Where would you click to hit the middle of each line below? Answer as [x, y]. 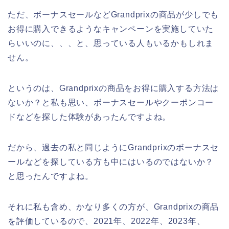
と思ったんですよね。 [51, 176]
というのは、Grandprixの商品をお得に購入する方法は [113, 88]
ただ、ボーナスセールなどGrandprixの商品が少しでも [113, 15]
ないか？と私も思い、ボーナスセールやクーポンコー [111, 103]
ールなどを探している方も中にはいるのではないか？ [111, 162]
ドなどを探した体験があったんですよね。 [89, 117]
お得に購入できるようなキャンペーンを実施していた [111, 29]
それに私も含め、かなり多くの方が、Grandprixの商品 [113, 207]
